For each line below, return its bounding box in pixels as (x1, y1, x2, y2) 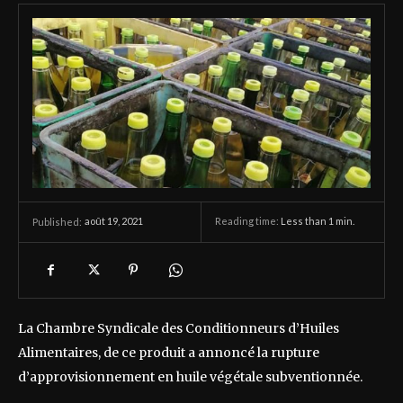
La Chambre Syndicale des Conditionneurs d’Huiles (18, 319, 339, 336)
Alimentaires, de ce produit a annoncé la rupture (18, 344, 319, 361)
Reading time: (215, 215, 281, 228)
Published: (32, 215, 82, 228)
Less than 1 (281, 215, 334, 228)
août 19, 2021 (85, 215, 143, 228)
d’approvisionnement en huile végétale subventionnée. (18, 368, 363, 385)
